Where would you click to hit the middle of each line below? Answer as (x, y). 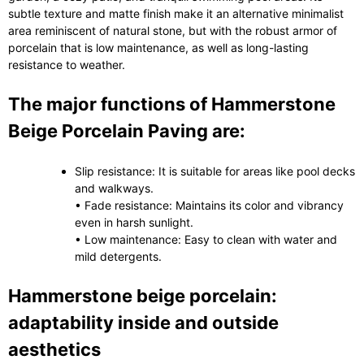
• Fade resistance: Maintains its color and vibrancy (209, 205)
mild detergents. (118, 256)
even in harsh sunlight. (134, 222)
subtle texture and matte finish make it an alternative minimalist (176, 13)
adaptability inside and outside (143, 322)
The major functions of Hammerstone (172, 104)
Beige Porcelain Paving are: (127, 130)
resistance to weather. (67, 64)
